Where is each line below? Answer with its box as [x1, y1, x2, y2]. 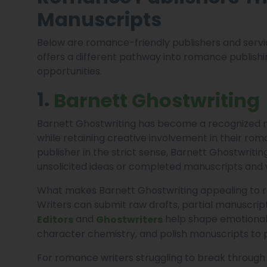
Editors [37, 212, 73, 226]
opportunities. [37, 64, 102, 78]
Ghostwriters [96, 212, 163, 226]
